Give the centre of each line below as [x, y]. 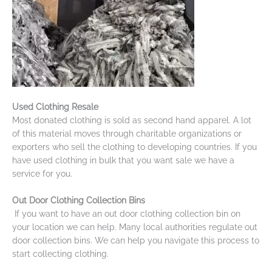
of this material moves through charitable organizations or [127, 133]
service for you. [42, 173]
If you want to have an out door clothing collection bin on [127, 213]
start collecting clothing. [60, 253]
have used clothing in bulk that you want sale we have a [123, 160]
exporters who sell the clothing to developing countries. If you [134, 147]
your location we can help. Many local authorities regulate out [135, 227]
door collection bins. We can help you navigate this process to [136, 240]
